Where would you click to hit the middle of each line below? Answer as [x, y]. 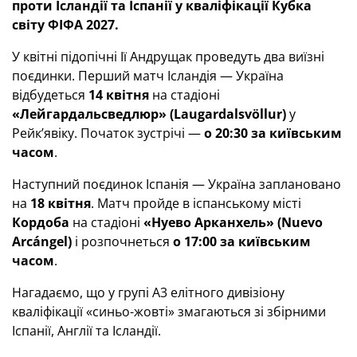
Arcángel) [42, 241]
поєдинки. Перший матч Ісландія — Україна [148, 76]
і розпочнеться [122, 241]
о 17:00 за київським [242, 241]
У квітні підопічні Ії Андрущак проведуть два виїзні [168, 57]
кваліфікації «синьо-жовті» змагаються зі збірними [169, 312]
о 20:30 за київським [273, 133]
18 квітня [61, 203]
